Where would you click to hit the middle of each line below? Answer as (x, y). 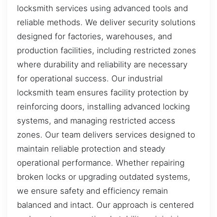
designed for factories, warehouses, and (94, 37)
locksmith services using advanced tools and (102, 8)
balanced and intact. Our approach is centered (105, 205)
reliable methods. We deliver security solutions (106, 23)
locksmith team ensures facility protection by (103, 93)
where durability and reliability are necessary (102, 65)
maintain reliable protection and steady (91, 149)
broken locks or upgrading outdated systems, (104, 177)
